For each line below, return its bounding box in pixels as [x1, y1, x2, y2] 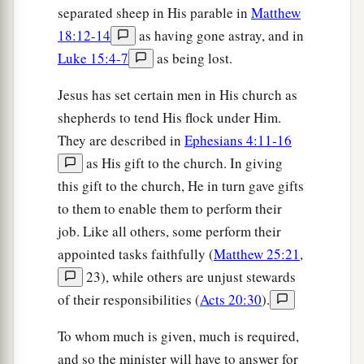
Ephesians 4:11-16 [184, 131, 292, 150]
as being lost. [154, 49, 232, 68]
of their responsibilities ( [58, 290, 200, 310]
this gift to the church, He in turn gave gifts [58, 176, 304, 196]
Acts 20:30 [200, 290, 262, 310]
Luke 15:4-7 [58, 49, 128, 68]
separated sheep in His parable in [58, 3, 251, 23]
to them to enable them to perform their [58, 199, 282, 219]
